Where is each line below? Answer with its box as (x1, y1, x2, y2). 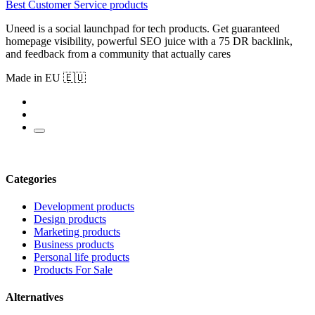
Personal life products (34, 251, 129, 263)
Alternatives (6, 291, 63, 304)
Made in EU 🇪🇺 (6, 72, 86, 84)
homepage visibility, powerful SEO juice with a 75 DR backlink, (6, 35, 292, 48)
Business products (34, 238, 114, 250)
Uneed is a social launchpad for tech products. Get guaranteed (6, 22, 280, 35)
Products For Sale (34, 264, 112, 276)
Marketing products (34, 226, 120, 238)
